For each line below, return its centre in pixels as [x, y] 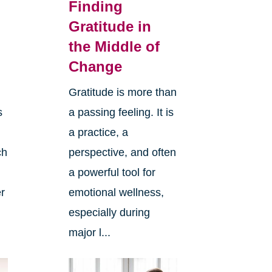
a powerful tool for [112, 172]
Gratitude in [110, 26]
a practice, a [98, 132]
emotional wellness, [116, 192]
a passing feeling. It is [121, 112]
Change [95, 66]
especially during [109, 212]
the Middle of [114, 46]
